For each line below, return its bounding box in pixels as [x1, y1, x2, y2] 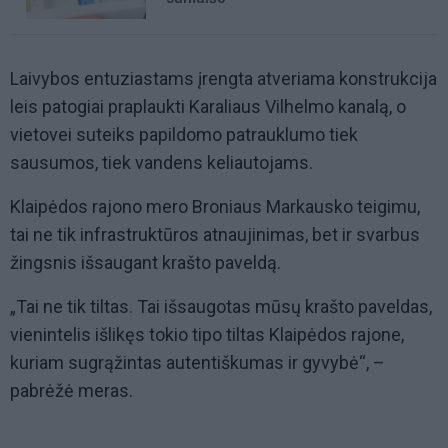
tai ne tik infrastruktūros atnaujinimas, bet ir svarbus [10, 224, 420, 246]
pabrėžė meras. [10, 380, 133, 402]
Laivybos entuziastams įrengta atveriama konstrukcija [10, 68, 437, 90]
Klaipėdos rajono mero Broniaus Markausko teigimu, [10, 196, 420, 218]
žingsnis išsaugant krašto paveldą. [10, 252, 281, 274]
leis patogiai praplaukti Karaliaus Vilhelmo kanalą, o [10, 96, 406, 118]
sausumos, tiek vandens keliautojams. [10, 152, 313, 174]
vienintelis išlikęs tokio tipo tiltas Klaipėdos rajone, [10, 324, 404, 346]
